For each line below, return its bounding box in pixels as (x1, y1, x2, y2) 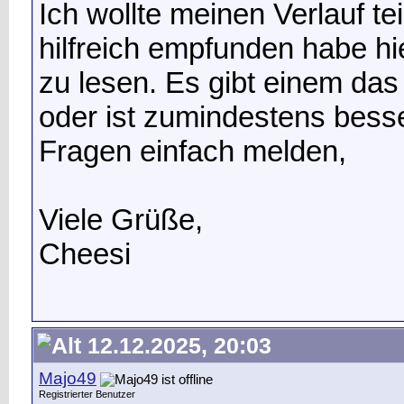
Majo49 (39, 369, 96, 388)
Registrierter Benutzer (39, 389, 135, 399)
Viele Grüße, (39, 202, 203, 236)
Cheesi (39, 236, 131, 271)
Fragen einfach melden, (39, 133, 346, 168)
